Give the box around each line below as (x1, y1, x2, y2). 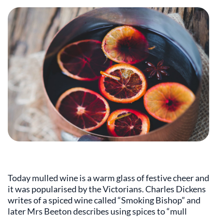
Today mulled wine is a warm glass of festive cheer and (8, 172, 209, 184)
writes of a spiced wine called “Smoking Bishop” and (8, 195, 201, 206)
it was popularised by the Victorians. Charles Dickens (8, 184, 206, 195)
